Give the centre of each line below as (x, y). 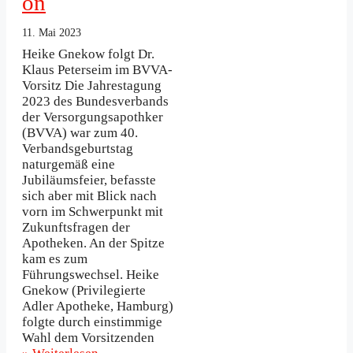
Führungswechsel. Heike (91, 274)
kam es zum (55, 258)
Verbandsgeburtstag (78, 148)
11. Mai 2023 (52, 33)
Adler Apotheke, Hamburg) (98, 306)
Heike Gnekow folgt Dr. (88, 54)
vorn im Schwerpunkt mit (93, 211)
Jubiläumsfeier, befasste (89, 180)
